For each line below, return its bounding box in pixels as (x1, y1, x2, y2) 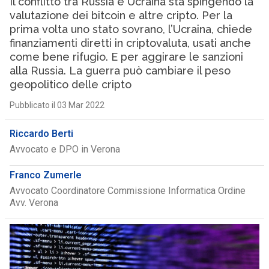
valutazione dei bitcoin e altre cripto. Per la (9, 9, 232, 22)
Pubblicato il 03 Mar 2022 (9, 100, 104, 110)
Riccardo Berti (9, 128, 73, 139)
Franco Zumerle (9, 169, 82, 181)
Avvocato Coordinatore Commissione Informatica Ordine (9, 185, 246, 196)
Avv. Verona (9, 197, 58, 208)
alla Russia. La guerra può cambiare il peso (9, 64, 231, 77)
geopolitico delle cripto (9, 78, 131, 91)
